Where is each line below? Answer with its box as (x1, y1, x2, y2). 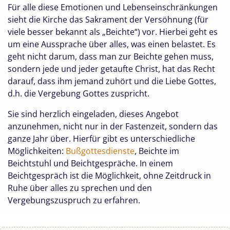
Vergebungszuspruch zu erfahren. (8, 195, 140, 206)
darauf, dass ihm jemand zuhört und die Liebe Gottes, (8, 75, 216, 87)
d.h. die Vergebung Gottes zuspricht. (8, 88, 149, 99)
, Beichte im (135, 145, 179, 157)
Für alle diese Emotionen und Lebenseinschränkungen (8, 2, 218, 13)
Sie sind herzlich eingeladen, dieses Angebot (8, 108, 179, 120)
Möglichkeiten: (8, 145, 66, 157)
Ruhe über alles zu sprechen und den (8, 182, 152, 194)
